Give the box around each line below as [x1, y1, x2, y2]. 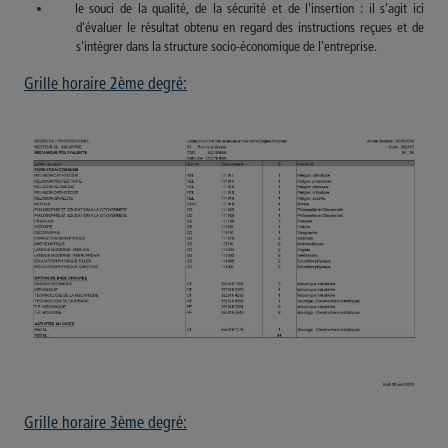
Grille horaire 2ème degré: [24, 76, 187, 93]
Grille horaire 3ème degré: [24, 415, 187, 432]
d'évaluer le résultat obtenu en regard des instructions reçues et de [76, 21, 424, 35]
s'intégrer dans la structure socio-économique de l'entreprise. [76, 40, 377, 54]
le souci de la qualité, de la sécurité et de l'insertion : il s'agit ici [52, 2, 424, 16]
